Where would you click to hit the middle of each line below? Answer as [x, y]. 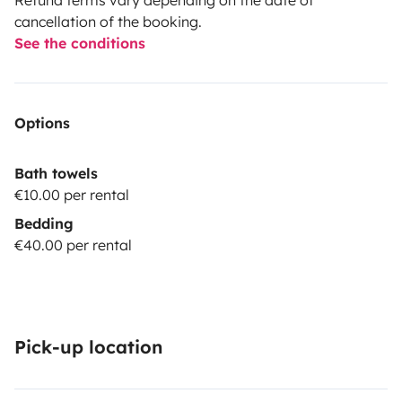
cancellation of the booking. [108, 21]
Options [42, 122]
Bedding [44, 223]
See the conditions [80, 43]
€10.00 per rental [72, 194]
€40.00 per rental [73, 245]
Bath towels [56, 173]
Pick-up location [88, 346]
